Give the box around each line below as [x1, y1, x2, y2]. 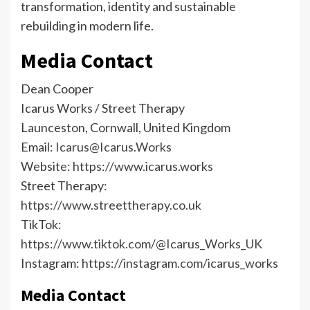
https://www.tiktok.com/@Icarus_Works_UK [21, 236, 262, 252]
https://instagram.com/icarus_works [82, 255, 278, 271]
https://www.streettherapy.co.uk [21, 197, 201, 213]
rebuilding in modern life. [21, 18, 154, 34]
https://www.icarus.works [73, 158, 213, 174]
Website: [21, 158, 73, 174]
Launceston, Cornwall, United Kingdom [21, 120, 230, 136]
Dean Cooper [21, 81, 93, 97]
